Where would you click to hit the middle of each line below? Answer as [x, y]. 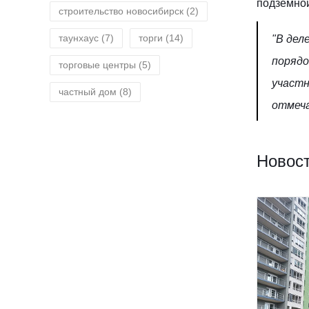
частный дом [88, 92]
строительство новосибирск [121, 11]
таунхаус [79, 38]
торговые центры [97, 65]
